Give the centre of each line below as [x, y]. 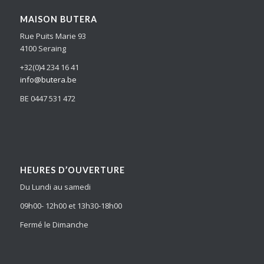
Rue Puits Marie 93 [53, 36]
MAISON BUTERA [58, 19]
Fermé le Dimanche [54, 225]
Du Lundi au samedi [55, 187]
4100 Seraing [43, 48]
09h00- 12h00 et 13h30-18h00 [71, 206]
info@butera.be [48, 79]
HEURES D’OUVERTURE [72, 170]
